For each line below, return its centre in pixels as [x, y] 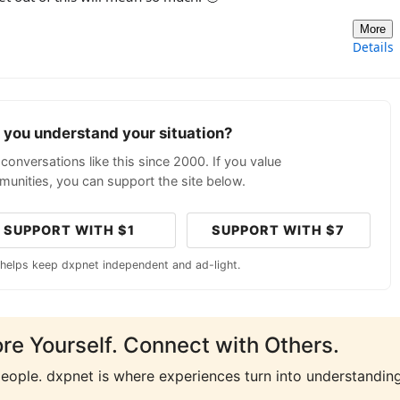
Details [373, 46]
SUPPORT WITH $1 [70, 230]
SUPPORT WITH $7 [279, 230]
